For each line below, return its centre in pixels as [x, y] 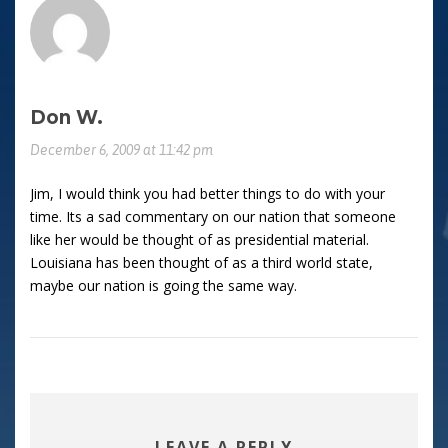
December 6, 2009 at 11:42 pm [121, 150]
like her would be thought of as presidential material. [199, 240]
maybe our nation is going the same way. [163, 286]
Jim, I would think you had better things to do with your [207, 194]
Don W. [66, 118]
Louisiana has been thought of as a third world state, [201, 263]
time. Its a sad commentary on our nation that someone [213, 217]
